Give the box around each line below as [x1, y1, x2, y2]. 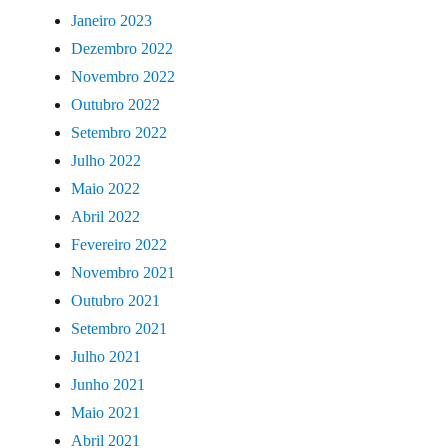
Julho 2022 [71, 151, 142, 169]
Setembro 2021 [71, 319, 168, 337]
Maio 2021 [71, 403, 141, 421]
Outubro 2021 [71, 291, 161, 309]
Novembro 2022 [71, 67, 176, 85]
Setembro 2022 [71, 123, 168, 141]
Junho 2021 [71, 375, 146, 393]
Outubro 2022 [71, 95, 161, 113]
